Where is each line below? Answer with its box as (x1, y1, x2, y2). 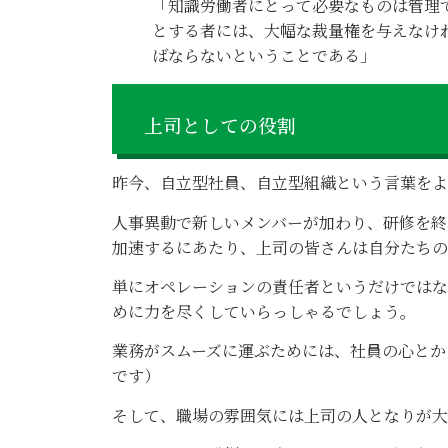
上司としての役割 (144, 112, 296, 139)
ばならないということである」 (152, 44, 376, 68)
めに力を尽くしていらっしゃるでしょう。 (112, 299, 416, 323)
